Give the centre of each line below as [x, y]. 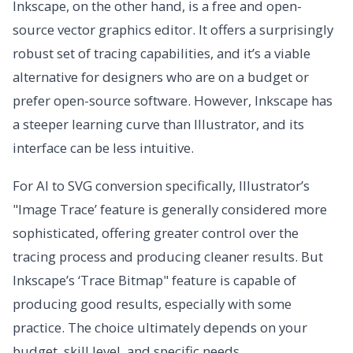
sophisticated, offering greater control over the [156, 233]
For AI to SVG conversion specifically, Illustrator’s [161, 186]
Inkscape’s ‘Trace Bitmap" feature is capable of [154, 281]
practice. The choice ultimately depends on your [160, 328]
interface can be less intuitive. [103, 148]
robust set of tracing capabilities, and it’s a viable [162, 54]
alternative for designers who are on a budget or [161, 77]
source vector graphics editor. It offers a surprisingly [173, 30]
